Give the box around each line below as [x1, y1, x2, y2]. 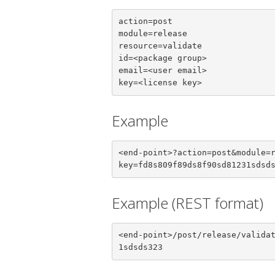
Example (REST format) [112, 192, 263, 213]
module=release [118, 29, 187, 39]
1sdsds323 [118, 242, 163, 252]
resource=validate [118, 41, 202, 51]
